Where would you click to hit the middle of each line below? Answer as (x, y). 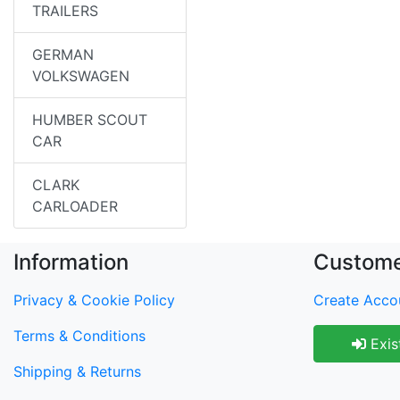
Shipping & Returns (77, 371)
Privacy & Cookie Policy (94, 300)
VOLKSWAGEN (81, 76)
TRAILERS (65, 11)
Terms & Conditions (79, 336)
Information (71, 262)
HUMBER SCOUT (90, 120)
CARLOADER (75, 206)
